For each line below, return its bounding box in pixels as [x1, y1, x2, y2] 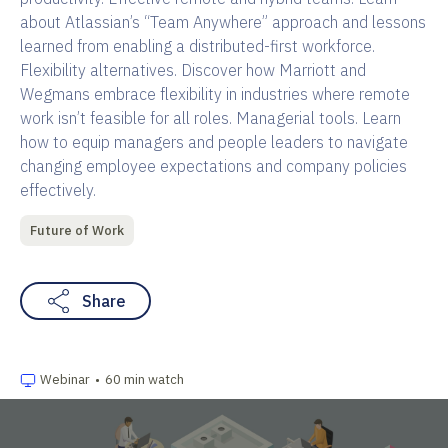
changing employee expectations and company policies [20, 155, 407, 176]
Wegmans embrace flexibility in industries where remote [20, 83, 410, 104]
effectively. [20, 179, 96, 200]
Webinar [40, 370, 90, 388]
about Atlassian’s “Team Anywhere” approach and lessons [20, 11, 426, 32]
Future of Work [30, 221, 124, 239]
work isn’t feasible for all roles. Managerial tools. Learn [20, 107, 401, 128]
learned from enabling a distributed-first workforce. [20, 35, 375, 56]
